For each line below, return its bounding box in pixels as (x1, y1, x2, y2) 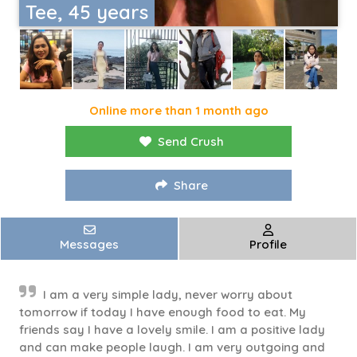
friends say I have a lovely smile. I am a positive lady (19, 322, 325, 338)
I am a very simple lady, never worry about (43, 287, 292, 303)
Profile (249, 237, 287, 253)
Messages (60, 237, 119, 253)
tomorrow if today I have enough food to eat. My (19, 304, 306, 320)
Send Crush (158, 134, 224, 150)
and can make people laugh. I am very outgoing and (19, 339, 325, 355)
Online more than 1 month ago (88, 103, 269, 119)
